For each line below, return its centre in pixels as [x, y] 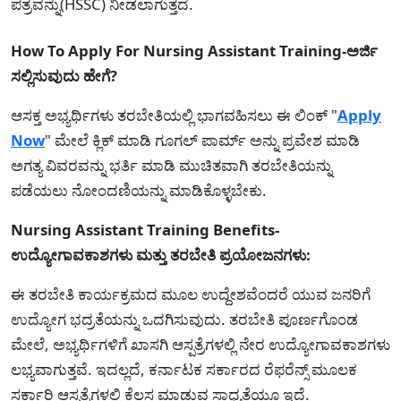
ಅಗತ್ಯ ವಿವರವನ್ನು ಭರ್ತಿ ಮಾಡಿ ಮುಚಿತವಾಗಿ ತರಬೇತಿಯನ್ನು [171, 166]
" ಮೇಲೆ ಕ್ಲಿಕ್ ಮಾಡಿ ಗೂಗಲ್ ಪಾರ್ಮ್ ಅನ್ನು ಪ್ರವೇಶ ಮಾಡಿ [202, 141]
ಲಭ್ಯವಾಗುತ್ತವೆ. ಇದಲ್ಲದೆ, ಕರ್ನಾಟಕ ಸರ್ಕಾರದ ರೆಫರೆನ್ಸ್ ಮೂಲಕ [184, 370]
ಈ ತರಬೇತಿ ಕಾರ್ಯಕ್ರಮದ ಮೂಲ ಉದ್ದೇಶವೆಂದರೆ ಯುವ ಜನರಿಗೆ [191, 294]
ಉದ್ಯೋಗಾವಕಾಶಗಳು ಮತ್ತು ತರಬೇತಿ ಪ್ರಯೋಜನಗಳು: [161, 255]
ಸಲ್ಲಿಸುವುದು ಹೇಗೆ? [64, 76]
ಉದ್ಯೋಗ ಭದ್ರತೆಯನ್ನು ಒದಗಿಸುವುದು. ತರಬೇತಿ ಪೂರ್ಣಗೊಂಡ [184, 320]
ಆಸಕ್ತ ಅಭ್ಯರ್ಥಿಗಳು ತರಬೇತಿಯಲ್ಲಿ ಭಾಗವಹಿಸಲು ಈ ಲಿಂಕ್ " [174, 115]
